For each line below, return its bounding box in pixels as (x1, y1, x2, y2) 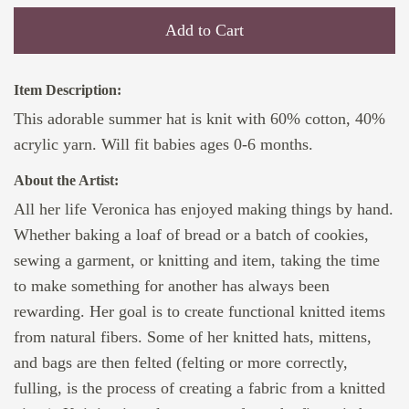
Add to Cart (165, 21, 244, 39)
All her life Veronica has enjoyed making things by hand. (14, 200, 393, 218)
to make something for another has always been (14, 277, 330, 295)
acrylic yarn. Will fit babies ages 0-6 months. (14, 135, 313, 153)
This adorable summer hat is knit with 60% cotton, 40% (14, 110, 385, 128)
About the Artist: (14, 173, 119, 188)
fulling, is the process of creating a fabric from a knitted (14, 379, 385, 397)
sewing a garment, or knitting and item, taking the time (14, 251, 380, 269)
